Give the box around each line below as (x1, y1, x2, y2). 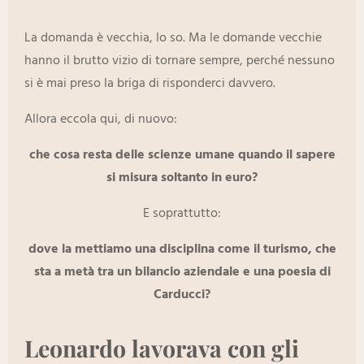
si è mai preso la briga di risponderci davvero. (24, 73, 275, 95)
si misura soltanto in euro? (106, 167, 258, 189)
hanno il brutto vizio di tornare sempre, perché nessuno (24, 50, 335, 72)
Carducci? (154, 284, 210, 306)
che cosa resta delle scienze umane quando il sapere (28, 145, 336, 167)
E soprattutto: (143, 203, 221, 225)
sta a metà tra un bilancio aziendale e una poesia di (33, 262, 331, 284)
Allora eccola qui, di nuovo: (24, 109, 177, 131)
